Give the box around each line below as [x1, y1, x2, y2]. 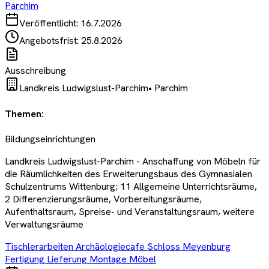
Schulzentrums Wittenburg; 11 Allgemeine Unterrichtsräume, [5, 180, 257, 193]
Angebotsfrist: [19, 34, 81, 47]
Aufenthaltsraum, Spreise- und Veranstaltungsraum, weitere [5, 205, 255, 218]
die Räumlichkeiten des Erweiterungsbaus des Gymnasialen [5, 167, 252, 180]
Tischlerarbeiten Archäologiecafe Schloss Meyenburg [5, 240, 231, 253]
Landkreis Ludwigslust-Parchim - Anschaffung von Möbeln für [5, 154, 261, 168]
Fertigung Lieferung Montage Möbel [5, 252, 156, 265]
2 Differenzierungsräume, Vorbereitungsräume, [5, 192, 202, 205]
